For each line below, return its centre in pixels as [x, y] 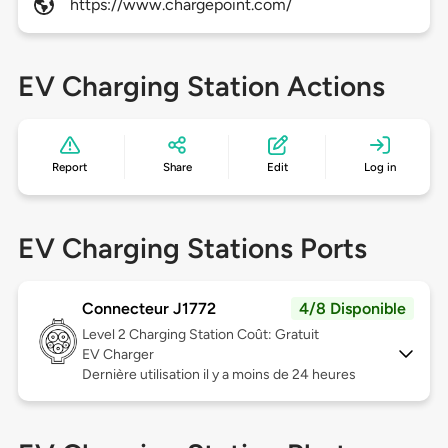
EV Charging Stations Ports [192, 248]
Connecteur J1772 [148, 309]
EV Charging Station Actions [201, 86]
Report [70, 167]
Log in [379, 167]
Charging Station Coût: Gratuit [223, 335]
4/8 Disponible [353, 309]
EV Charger [117, 355]
